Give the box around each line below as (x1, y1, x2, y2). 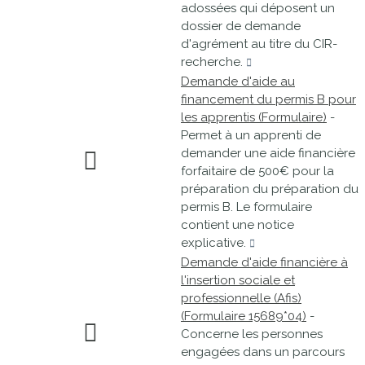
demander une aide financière (181, 146, 355, 161)
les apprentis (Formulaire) (181, 110, 327, 125)
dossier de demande (181, 19, 301, 33)
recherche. (181, 55, 246, 69)
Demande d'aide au (181, 74, 295, 89)
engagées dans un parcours (181, 345, 345, 359)
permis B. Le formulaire (181, 200, 312, 214)
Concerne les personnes (181, 327, 323, 341)
